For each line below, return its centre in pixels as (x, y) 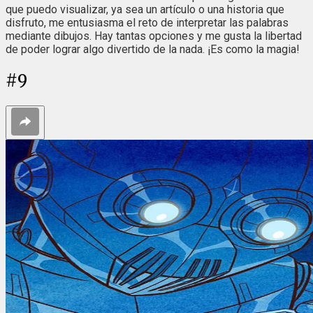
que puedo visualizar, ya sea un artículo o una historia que (145, 10)
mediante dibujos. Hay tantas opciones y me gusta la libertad (154, 36)
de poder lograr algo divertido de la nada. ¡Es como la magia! (153, 50)
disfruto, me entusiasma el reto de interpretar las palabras (147, 23)
